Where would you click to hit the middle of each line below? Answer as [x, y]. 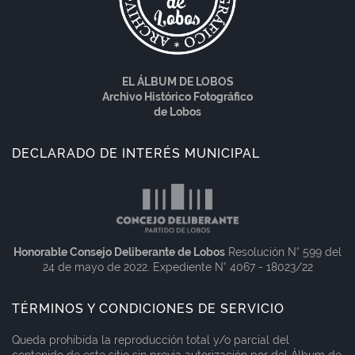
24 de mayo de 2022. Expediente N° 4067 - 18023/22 [177, 267]
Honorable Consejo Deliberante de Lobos [119, 252]
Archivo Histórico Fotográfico [177, 97]
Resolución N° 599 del [283, 252]
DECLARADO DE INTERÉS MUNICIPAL [136, 154]
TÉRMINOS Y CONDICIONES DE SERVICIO [148, 309]
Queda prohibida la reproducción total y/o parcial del [151, 340]
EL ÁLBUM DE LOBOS [177, 82]
